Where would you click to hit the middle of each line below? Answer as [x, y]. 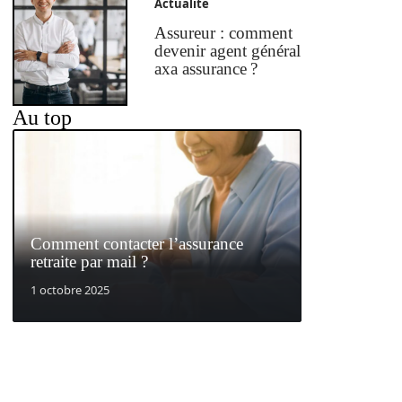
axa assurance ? [206, 69]
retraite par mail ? [89, 261]
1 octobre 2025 [70, 289]
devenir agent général [228, 51]
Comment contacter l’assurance [137, 243]
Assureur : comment [224, 33]
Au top [42, 118]
